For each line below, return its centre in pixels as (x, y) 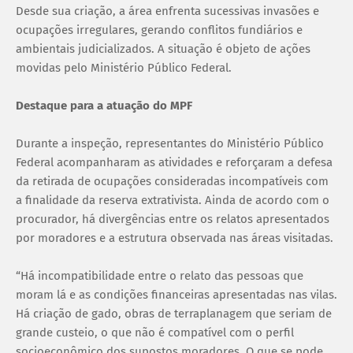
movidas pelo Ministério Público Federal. (124, 67)
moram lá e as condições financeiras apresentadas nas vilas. (176, 294)
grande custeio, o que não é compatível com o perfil (155, 332)
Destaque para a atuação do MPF (104, 105)
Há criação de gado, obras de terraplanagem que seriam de (174, 313)
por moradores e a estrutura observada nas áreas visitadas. (175, 238)
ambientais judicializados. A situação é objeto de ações (163, 48)
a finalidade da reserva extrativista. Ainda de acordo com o (173, 200)
